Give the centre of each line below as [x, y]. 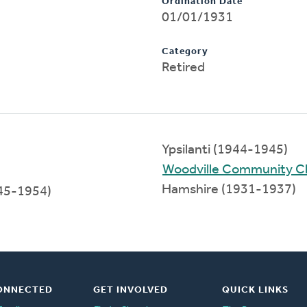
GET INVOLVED [130, 290]
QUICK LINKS [255, 290]
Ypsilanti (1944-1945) [225, 150]
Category [185, 51]
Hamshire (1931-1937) [229, 189]
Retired [183, 67]
